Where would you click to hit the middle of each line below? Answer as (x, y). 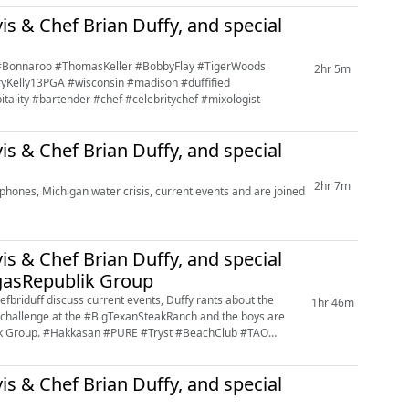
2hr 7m (332, 185)
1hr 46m (332, 302)
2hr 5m (332, 68)
